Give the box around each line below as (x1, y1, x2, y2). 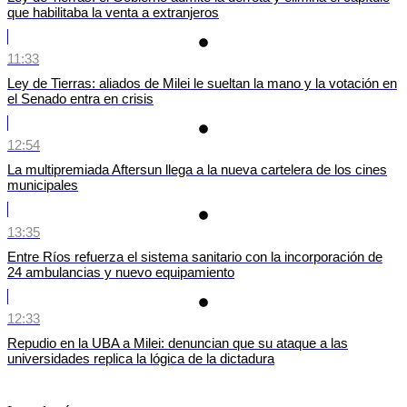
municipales (7, 177, 78, 194)
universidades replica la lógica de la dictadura (7, 350, 274, 366)
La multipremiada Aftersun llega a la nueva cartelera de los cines (7, 162, 387, 178)
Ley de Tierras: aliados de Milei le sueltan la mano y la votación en (7, 75, 397, 92)
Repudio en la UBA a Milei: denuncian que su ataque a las (7, 334, 348, 351)
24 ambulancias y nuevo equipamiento (7, 263, 234, 280)
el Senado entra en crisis (7, 91, 154, 107)
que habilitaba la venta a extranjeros (7, 5, 219, 21)
